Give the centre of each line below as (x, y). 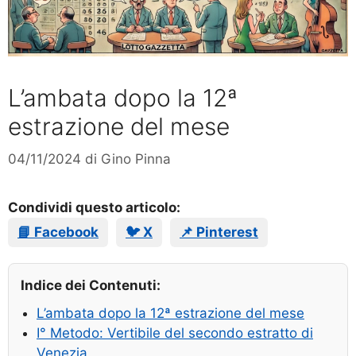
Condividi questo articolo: (94, 208)
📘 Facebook (58, 232)
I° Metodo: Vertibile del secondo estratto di (175, 333)
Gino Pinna (136, 159)
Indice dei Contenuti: (91, 286)
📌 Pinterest (219, 232)
